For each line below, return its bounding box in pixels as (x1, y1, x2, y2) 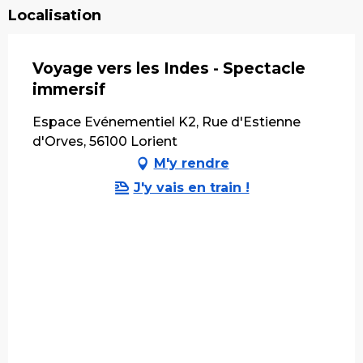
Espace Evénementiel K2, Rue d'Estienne (32, 113, 301, 130)
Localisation (8, 6, 101, 24)
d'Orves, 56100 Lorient (32, 133, 177, 149)
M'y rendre (153, 155, 229, 171)
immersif (32, 79, 105, 99)
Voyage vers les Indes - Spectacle (32, 58, 305, 78)
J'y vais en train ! (133, 179, 250, 195)
